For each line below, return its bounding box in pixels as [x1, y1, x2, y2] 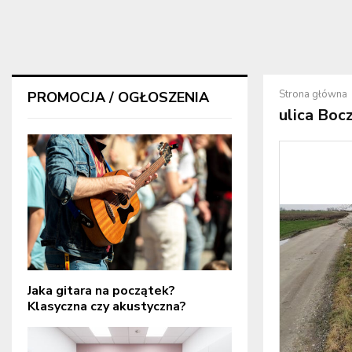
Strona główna [279, 87, 347, 101]
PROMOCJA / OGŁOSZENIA [27, 88, 209, 107]
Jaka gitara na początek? [27, 282, 175, 300]
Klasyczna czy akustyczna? [27, 298, 186, 316]
